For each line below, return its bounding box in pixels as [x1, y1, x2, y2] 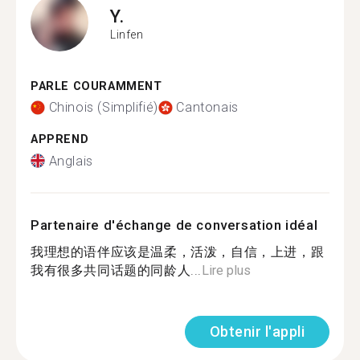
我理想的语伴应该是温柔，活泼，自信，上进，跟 [31, 243, 325, 260]
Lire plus [202, 262, 252, 278]
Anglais [48, 153, 93, 169]
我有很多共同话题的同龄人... [31, 262, 202, 278]
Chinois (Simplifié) [48, 100, 158, 115]
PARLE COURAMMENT [31, 79, 162, 93]
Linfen [110, 28, 144, 41]
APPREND [31, 133, 89, 146]
